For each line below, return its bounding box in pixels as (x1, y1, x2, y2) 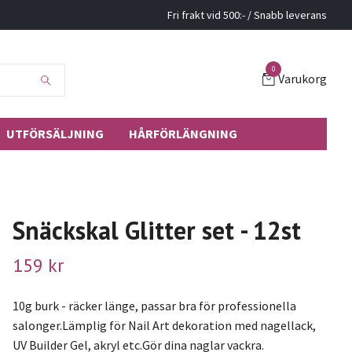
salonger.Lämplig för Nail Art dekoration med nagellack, (12, 317, 316, 333)
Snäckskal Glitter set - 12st (12, 213, 301, 247)
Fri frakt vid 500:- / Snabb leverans (167, 8, 327, 22)
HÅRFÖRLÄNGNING (129, 125, 237, 141)
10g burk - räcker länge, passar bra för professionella (12, 297, 296, 313)
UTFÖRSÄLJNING (6, 125, 104, 141)
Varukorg (278, 71, 327, 87)
